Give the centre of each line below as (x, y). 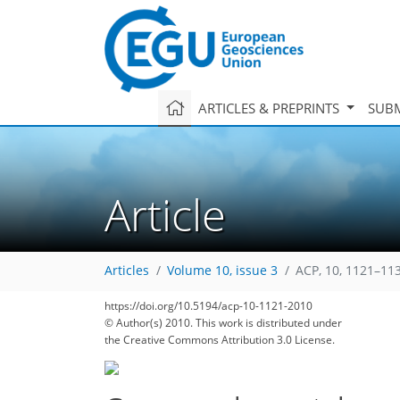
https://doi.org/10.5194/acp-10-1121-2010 (208, 306)
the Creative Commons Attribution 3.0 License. (220, 340)
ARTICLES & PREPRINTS (270, 108)
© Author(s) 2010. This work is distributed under (223, 323)
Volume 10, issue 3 (222, 271)
